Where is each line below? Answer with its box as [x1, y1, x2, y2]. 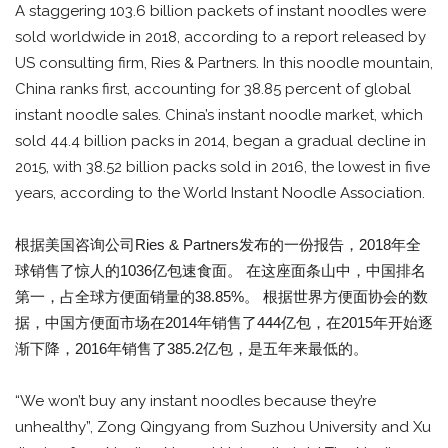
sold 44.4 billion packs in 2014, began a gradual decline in [15, 132, 426, 151]
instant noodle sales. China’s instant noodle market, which [15, 106, 423, 125]
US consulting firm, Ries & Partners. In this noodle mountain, [15, 54, 433, 73]
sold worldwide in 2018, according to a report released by [15, 28, 426, 47]
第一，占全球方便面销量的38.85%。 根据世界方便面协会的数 [15, 288, 428, 306]
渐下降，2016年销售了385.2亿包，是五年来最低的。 [15, 340, 368, 358]
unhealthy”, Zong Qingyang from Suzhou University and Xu [15, 418, 431, 437]
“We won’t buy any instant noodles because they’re [15, 392, 376, 411]
